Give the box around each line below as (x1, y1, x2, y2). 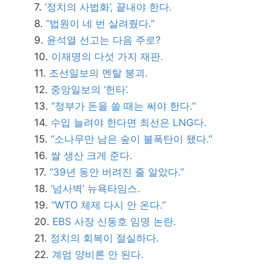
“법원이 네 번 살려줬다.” (46, 18, 154, 29)
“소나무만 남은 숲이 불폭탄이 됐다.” (51, 133, 212, 145)
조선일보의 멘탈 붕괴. (49, 67, 148, 79)
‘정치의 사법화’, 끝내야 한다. (45, 1, 172, 13)
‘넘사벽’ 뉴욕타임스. (51, 183, 140, 194)
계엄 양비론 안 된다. (52, 249, 144, 260)
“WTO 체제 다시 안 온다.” (51, 199, 166, 211)
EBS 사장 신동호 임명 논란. (52, 216, 176, 227)
